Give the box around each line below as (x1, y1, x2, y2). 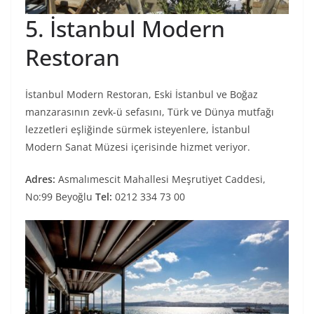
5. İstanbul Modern (25, 13, 225, 44)
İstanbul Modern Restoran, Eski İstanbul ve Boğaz (25, 88, 258, 102)
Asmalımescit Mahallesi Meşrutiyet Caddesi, (58, 172, 266, 186)
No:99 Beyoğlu (25, 190, 95, 204)
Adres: (25, 172, 58, 186)
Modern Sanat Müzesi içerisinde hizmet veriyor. (25, 140, 250, 154)
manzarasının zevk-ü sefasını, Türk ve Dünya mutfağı (25, 105, 274, 119)
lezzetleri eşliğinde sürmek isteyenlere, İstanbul (25, 123, 250, 137)
